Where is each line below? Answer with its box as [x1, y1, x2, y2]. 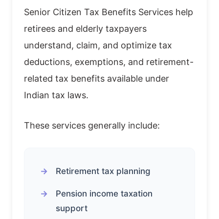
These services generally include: [24, 120, 160, 131]
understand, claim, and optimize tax [24, 40, 172, 50]
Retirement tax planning [56, 166, 151, 176]
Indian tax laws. [24, 89, 88, 100]
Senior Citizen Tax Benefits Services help [24, 6, 193, 17]
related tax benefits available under [24, 73, 169, 84]
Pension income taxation [56, 188, 153, 198]
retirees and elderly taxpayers [24, 23, 147, 34]
